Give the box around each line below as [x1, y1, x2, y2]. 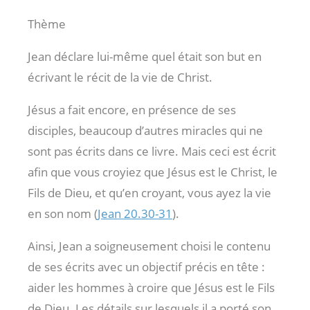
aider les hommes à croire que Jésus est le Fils [28, 279, 275, 295]
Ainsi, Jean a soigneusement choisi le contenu [28, 237, 271, 254]
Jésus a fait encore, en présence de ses [28, 101, 236, 118]
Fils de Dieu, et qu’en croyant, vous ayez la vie [28, 184, 271, 201]
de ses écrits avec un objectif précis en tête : [28, 258, 265, 275]
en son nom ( [28, 205, 98, 221]
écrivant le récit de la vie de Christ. [28, 69, 212, 85]
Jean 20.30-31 [98, 205, 172, 221]
